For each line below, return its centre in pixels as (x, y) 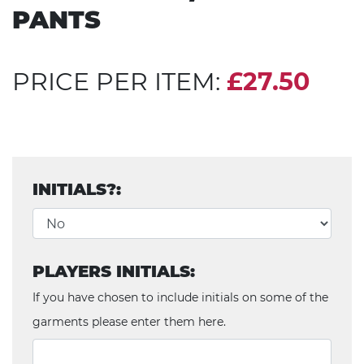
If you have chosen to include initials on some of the (180, 297)
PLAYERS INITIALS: (114, 271)
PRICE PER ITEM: (119, 82)
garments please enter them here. (129, 322)
